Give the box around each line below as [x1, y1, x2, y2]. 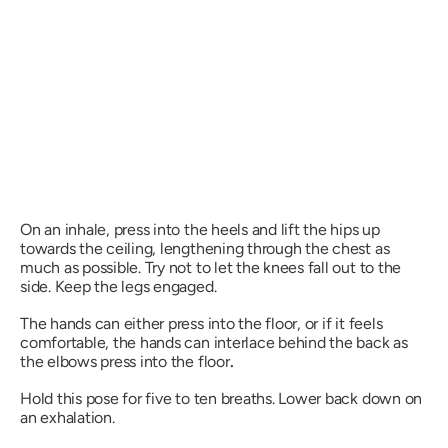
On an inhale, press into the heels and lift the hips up [20, 220, 380, 240]
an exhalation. [20, 408, 115, 428]
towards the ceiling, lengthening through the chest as [20, 239, 390, 259]
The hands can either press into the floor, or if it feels [20, 314, 383, 334]
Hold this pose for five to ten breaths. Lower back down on [20, 389, 423, 409]
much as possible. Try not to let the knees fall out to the [20, 258, 402, 278]
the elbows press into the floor [20, 352, 230, 372]
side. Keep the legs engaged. [20, 277, 217, 297]
